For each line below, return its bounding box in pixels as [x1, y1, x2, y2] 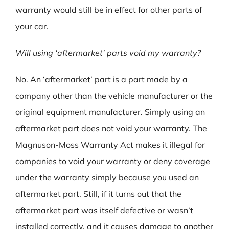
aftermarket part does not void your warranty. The [15, 123, 207, 134]
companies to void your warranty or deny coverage [15, 156, 210, 167]
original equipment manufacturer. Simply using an [15, 107, 205, 118]
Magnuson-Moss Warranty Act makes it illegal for [15, 140, 205, 150]
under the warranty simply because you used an [15, 172, 199, 183]
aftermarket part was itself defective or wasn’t [15, 205, 193, 216]
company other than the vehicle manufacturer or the [15, 90, 213, 101]
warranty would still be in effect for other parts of [15, 5, 202, 15]
